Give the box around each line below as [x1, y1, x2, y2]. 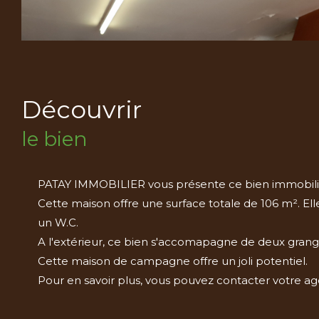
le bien [21, 126, 88, 151]
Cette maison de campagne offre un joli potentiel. [37, 253, 308, 268]
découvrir [41, 94, 142, 125]
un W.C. [37, 215, 78, 229]
